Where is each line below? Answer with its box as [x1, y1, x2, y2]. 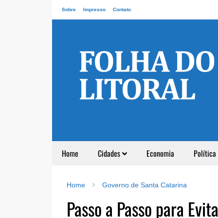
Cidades [98, 147, 122, 159]
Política [194, 147, 216, 159]
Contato [113, 7, 131, 12]
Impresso [83, 7, 106, 12]
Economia [146, 147, 174, 159]
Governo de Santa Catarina [102, 181, 187, 189]
